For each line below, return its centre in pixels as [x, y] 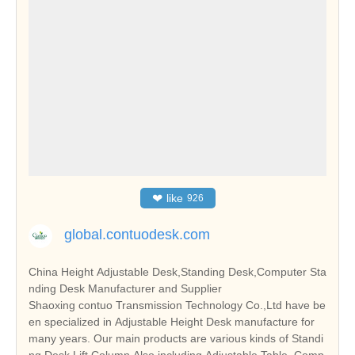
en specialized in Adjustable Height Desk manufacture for [172, 322]
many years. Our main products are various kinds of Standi [176, 339]
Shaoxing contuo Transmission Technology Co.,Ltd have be [177, 305]
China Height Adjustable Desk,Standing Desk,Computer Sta [177, 272]
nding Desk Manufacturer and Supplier [125, 289]
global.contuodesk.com [137, 235]
